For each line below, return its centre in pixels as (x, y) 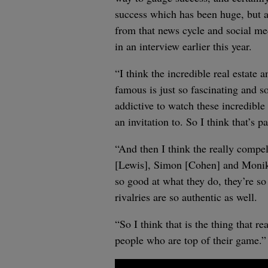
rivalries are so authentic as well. (186, 197)
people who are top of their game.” (191, 240)
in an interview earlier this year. (183, 46)
